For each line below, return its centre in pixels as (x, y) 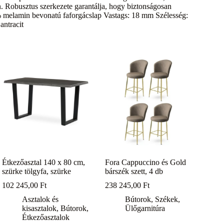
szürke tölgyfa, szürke (37, 171)
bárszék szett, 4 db (134, 171)
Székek (167, 199)
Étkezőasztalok (46, 217)
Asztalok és (40, 199)
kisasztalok (39, 208)
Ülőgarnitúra (145, 208)
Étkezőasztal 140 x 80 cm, (44, 162)
